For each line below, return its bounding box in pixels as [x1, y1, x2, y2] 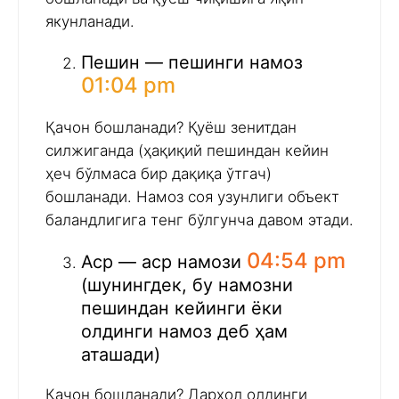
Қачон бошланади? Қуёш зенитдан [45, 118, 297, 136]
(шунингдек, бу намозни [81, 273, 293, 296]
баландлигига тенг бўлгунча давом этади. [45, 210, 354, 229]
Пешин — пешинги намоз [81, 51, 303, 73]
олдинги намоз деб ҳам [81, 320, 288, 342]
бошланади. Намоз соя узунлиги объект [45, 187, 339, 206]
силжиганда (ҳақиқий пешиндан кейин [45, 141, 329, 159]
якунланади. [45, 12, 134, 30]
